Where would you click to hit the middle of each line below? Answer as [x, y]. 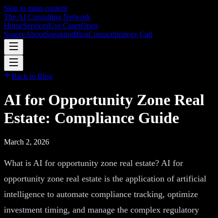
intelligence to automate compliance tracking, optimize [101, 194]
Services [36, 26]
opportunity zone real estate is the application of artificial [105, 178]
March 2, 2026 [27, 142]
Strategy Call [132, 34]
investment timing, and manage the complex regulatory [101, 209]
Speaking [59, 34]
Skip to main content [36, 8]
